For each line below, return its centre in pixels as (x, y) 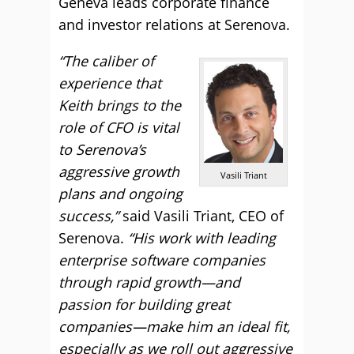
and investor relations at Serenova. (174, 24)
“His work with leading (202, 238)
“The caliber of (106, 61)
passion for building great (144, 304)
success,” (88, 216)
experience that (110, 83)
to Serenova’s (102, 149)
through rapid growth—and (149, 282)
